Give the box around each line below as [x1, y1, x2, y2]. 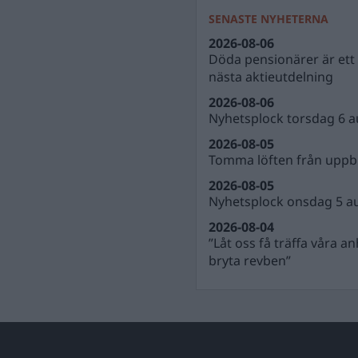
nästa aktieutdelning [209, 68, 333, 86]
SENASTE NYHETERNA [209, 11, 328, 26]
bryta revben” [209, 252, 291, 269]
